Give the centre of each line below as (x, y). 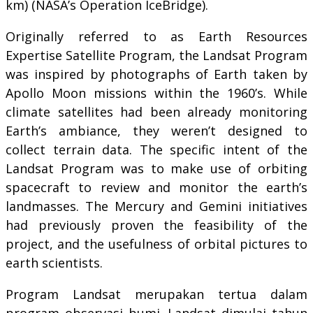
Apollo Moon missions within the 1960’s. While (156, 93)
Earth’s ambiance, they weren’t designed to (156, 130)
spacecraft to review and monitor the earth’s (156, 187)
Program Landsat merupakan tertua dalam (156, 294)
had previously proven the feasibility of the (156, 225)
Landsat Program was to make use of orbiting (156, 168)
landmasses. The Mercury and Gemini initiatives (156, 206)
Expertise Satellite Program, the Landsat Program (156, 55)
